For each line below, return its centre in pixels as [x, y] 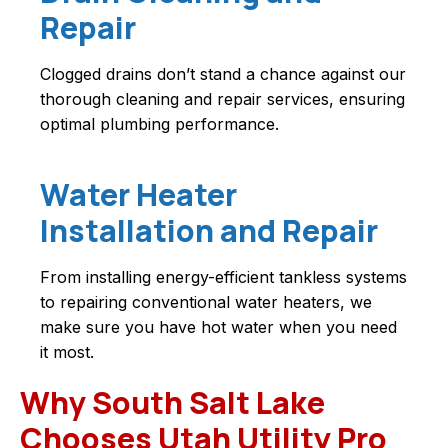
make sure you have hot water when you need [218, 327]
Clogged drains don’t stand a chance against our [223, 74]
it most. [67, 352]
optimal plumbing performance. [159, 124]
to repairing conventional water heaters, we [206, 302]
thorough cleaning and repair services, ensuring [222, 99]
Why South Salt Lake [172, 403]
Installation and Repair [209, 231]
